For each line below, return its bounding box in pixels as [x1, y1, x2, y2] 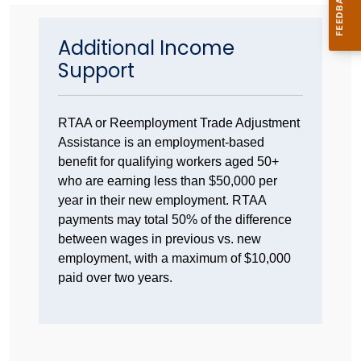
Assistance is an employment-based [58, 135, 264, 149]
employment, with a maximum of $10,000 [58, 251, 291, 265]
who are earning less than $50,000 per [58, 173, 277, 188]
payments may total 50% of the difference [58, 212, 292, 226]
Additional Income [58, 34, 234, 61]
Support [58, 56, 135, 84]
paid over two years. [58, 270, 176, 284]
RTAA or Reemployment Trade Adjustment [58, 115, 300, 130]
